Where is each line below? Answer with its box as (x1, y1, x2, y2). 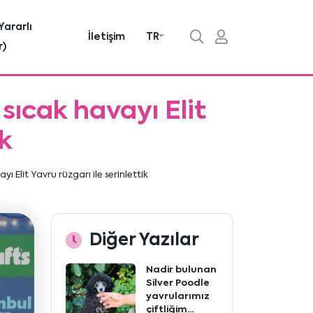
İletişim (88, 32, 125, 42)
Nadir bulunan (146, 265, 217, 275)
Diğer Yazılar (89, 232, 199, 249)
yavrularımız (146, 292, 210, 301)
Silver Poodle (146, 279, 210, 288)
